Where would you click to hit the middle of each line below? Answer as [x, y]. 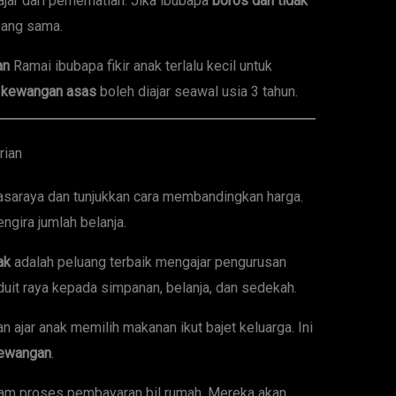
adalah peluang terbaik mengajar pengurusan [148, 263]
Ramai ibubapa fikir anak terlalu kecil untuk [141, 66]
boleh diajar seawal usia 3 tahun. [197, 92]
